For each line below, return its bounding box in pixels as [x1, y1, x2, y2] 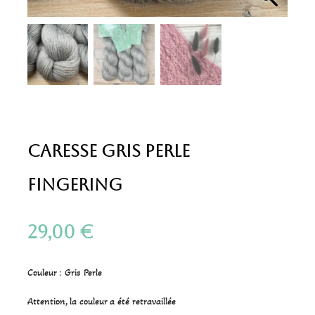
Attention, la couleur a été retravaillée [27, 295, 176, 307]
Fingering [27, 174, 122, 195]
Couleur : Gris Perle [27, 266, 102, 278]
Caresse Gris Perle [27, 141, 190, 161]
